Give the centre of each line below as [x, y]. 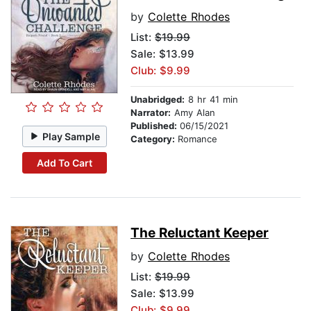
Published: [155, 126]
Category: [154, 139]
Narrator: [151, 113]
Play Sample [72, 136]
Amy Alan [193, 113]
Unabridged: [158, 100]
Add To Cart [64, 162]
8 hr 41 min [211, 100]
